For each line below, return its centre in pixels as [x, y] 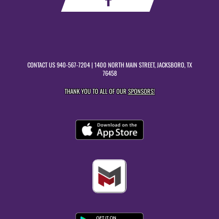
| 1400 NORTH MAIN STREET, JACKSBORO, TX [141, 65]
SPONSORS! [141, 91]
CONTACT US [42, 65]
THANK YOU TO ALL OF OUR [96, 91]
